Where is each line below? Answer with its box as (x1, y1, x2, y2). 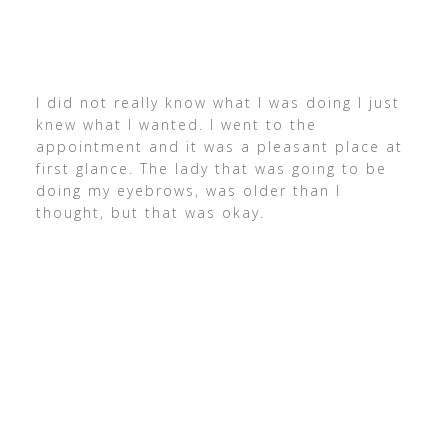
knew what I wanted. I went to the (35, 114, 317, 134)
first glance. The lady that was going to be (35, 158, 387, 178)
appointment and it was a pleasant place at (35, 136, 403, 156)
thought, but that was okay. (35, 202, 265, 222)
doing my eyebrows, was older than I (35, 180, 341, 200)
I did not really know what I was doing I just (35, 92, 400, 112)
